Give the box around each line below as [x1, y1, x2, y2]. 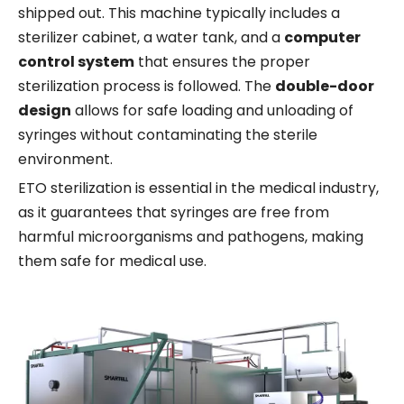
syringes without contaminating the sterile [18, 124, 317, 146]
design [18, 100, 71, 122]
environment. [18, 149, 113, 170]
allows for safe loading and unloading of [71, 100, 353, 122]
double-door [275, 76, 374, 97]
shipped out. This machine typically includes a [18, 3, 340, 24]
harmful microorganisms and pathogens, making [18, 226, 363, 248]
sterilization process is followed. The [18, 76, 275, 97]
